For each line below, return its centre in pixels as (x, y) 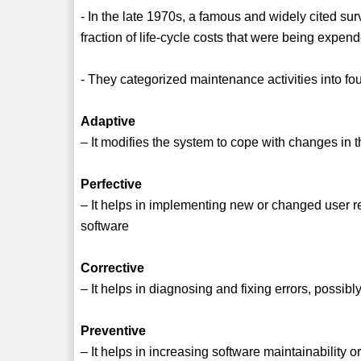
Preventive (114, 330)
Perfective (112, 184)
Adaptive (108, 121)
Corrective (113, 268)
